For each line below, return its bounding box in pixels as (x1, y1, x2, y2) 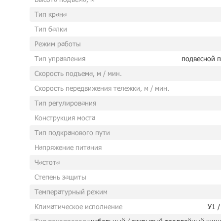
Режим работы (35, 39, 81, 48)
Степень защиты (35, 173, 86, 181)
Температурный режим (35, 187, 108, 196)
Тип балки (35, 25, 67, 33)
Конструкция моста (35, 113, 95, 122)
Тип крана (35, 10, 67, 18)
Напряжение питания (35, 143, 102, 151)
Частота (35, 158, 60, 166)
